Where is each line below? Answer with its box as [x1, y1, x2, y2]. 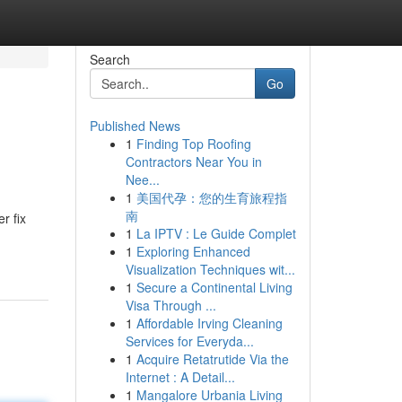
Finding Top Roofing [135, 135, 251, 153]
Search [89, 50, 130, 68]
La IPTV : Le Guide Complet [135, 224, 296, 242]
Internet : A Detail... [125, 368, 235, 386]
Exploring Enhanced [135, 242, 250, 260]
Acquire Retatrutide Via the [135, 350, 289, 368]
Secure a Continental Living [135, 278, 293, 296]
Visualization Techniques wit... [125, 260, 295, 278]
